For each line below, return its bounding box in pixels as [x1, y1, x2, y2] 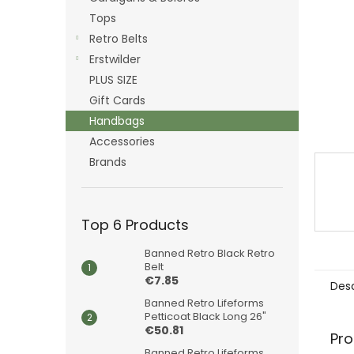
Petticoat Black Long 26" [145, 309, 266, 324]
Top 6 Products [81, 215, 189, 235]
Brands [89, 154, 126, 170]
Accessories [89, 134, 155, 149]
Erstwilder [89, 51, 141, 67]
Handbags [89, 113, 145, 129]
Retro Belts [89, 31, 148, 47]
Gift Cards [89, 92, 145, 108]
